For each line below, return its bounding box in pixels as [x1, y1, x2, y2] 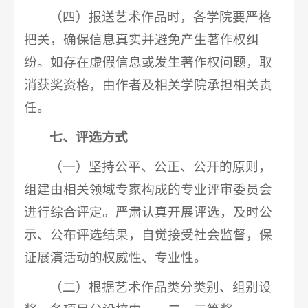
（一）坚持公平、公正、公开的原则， [49, 159, 272, 174]
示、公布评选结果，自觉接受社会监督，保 [24, 227, 272, 242]
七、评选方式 [49, 129, 129, 144]
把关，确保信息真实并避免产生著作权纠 [24, 32, 259, 47]
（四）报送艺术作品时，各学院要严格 [49, 9, 272, 24]
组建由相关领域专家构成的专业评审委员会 [24, 181, 272, 197]
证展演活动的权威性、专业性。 [24, 250, 207, 265]
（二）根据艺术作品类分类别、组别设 [49, 279, 272, 294]
